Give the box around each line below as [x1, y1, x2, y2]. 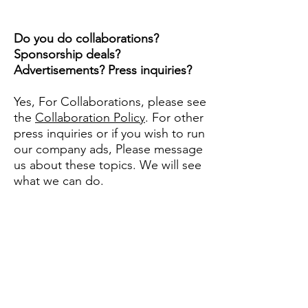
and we [111, 280, 185, 300]
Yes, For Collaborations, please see [14, 93, 206, 109]
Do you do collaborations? [14, 30, 159, 46]
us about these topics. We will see [14, 157, 201, 173]
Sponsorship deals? [14, 46, 120, 62]
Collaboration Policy [35, 109, 145, 125]
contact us [14, 280, 111, 300]
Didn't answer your [14, 242, 193, 261]
